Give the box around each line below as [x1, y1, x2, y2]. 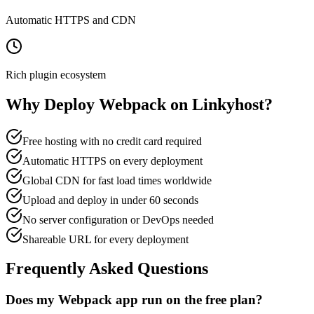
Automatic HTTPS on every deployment [22, 154, 203, 167]
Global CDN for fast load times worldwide [22, 174, 212, 186]
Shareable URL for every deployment [22, 233, 189, 245]
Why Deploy [6, 95, 99, 114]
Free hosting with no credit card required [22, 135, 202, 147]
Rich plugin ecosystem [6, 68, 106, 81]
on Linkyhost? [166, 95, 273, 114]
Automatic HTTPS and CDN [6, 13, 136, 26]
